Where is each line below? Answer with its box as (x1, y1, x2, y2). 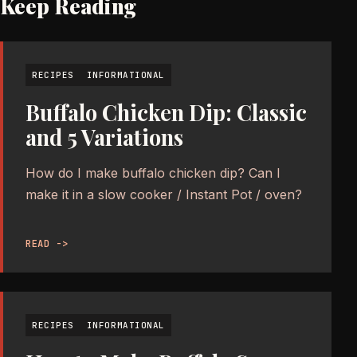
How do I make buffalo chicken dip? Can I (25, 164, 280, 181)
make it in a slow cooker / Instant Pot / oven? (25, 186, 302, 202)
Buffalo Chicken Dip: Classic (25, 97, 307, 127)
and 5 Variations (25, 122, 183, 151)
